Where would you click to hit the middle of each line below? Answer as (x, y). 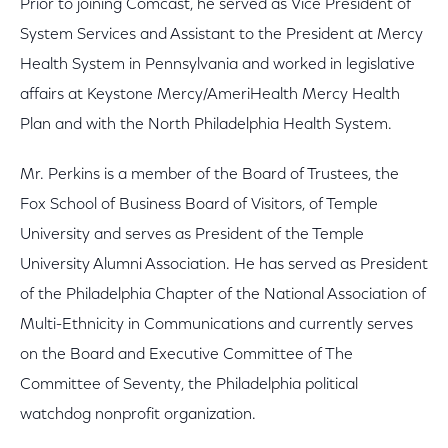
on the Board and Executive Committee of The (186, 355)
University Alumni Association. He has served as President (224, 265)
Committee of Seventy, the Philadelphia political (189, 385)
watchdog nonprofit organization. (138, 415)
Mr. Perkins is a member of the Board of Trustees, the (209, 175)
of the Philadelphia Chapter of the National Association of (223, 295)
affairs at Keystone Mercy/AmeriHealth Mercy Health (210, 95)
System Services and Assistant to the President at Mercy (221, 35)
